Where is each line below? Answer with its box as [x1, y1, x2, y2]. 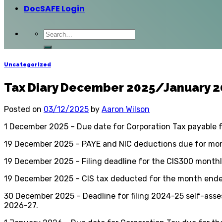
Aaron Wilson [102, 104, 150, 114]
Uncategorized [4, 61, 51, 68]
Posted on [4, 104, 44, 114]
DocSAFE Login [24, 3, 85, 14]
